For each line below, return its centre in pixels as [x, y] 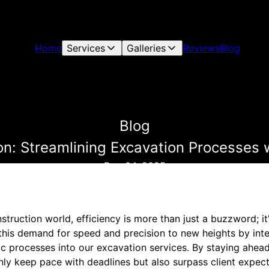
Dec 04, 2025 [134, 166]
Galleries [147, 48]
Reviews [201, 48]
